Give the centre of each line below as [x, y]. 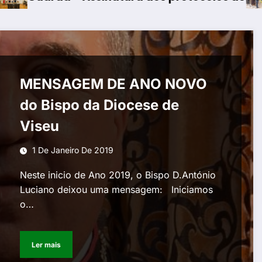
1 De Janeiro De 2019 [73, 150]
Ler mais [46, 244]
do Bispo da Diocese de [100, 105]
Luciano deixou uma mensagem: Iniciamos [117, 190]
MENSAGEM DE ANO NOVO [114, 84]
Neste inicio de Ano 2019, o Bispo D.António [118, 175]
